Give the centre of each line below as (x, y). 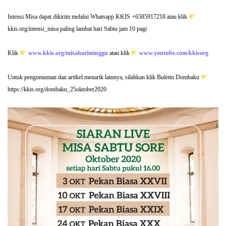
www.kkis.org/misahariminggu (68, 53)
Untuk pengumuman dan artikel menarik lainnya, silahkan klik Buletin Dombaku (104, 77)
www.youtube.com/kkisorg (174, 53)
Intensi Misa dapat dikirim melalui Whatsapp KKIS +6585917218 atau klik (98, 17)
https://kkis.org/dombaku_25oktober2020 (57, 90)
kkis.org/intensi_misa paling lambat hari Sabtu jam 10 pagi (77, 29)
